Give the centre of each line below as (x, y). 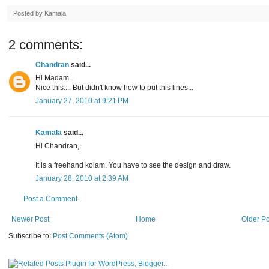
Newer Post (30, 219)
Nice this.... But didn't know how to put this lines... (114, 88)
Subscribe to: (31, 236)
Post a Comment (50, 199)
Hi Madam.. (54, 78)
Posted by (29, 14)
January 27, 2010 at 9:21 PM (82, 101)
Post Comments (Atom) (90, 236)
